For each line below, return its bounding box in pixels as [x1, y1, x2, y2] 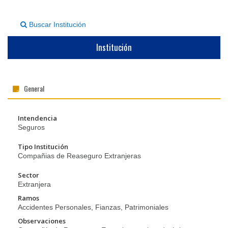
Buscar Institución [27, 20, 86, 28]
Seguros [18, 123, 45, 131]
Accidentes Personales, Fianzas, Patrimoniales [18, 203, 168, 211]
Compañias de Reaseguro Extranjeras [18, 152, 141, 160]
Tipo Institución [18, 142, 68, 151]
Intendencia [18, 113, 57, 123]
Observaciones [18, 216, 66, 225]
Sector [18, 170, 39, 180]
